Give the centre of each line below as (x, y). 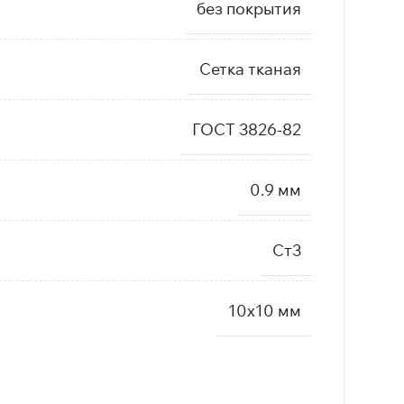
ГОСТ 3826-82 (246, 129)
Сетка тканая (250, 69)
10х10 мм (264, 311)
